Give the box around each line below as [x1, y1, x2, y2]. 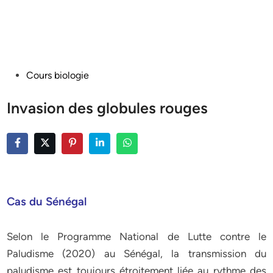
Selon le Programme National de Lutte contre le [7, 230, 266, 243]
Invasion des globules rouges [7, 99, 208, 117]
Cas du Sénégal [7, 194, 87, 208]
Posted [6, 69, 37, 80]
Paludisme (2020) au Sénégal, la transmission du [7, 247, 266, 260]
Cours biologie [26, 69, 90, 81]
